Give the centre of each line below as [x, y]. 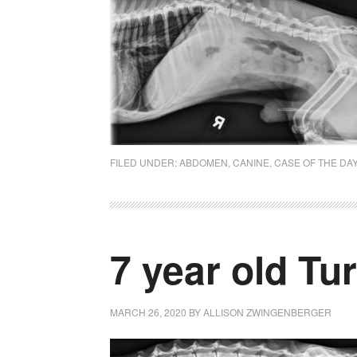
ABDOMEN [204, 162]
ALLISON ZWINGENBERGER [267, 312]
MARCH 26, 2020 [148, 312]
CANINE [251, 162]
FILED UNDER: [145, 162]
